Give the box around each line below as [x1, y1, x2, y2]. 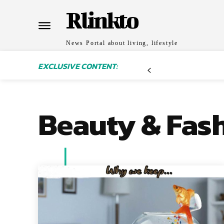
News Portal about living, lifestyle [66, 39, 178, 46]
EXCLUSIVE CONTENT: [38, 60, 117, 72]
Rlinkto [66, 7, 137, 33]
